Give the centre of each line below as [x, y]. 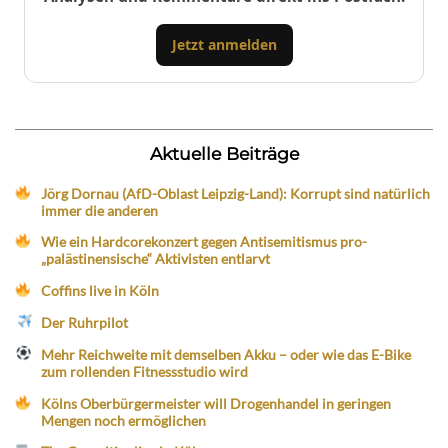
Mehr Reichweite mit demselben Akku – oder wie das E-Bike [226, 354]
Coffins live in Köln [100, 291]
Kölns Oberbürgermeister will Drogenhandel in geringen [216, 403]
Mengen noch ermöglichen [124, 420]
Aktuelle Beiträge [224, 153]
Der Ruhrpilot [85, 322]
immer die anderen [100, 210]
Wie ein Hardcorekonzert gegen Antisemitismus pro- [204, 242]
